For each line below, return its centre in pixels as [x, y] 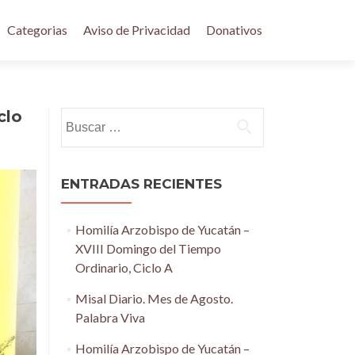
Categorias [37, 30]
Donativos [234, 30]
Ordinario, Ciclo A [124, 267]
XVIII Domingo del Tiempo [148, 248]
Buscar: [81, 116]
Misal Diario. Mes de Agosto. [154, 298]
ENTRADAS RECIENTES [141, 184]
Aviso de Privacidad [137, 30]
